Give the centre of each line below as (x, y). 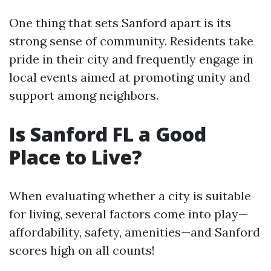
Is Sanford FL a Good (108, 134)
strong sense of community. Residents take (131, 41)
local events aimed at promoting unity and (130, 77)
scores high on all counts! (82, 250)
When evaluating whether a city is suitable (130, 196)
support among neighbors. (84, 95)
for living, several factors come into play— (129, 214)
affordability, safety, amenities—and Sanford (135, 232)
